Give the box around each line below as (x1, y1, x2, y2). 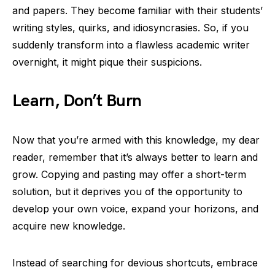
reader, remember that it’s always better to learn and (12, 151, 258, 163)
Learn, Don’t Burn (12, 91, 142, 111)
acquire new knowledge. (12, 220, 125, 232)
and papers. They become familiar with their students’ (12, 4, 263, 17)
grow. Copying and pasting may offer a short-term (12, 168, 246, 180)
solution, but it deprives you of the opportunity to (12, 185, 242, 198)
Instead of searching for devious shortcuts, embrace (12, 257, 258, 269)
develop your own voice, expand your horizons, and (12, 203, 258, 215)
